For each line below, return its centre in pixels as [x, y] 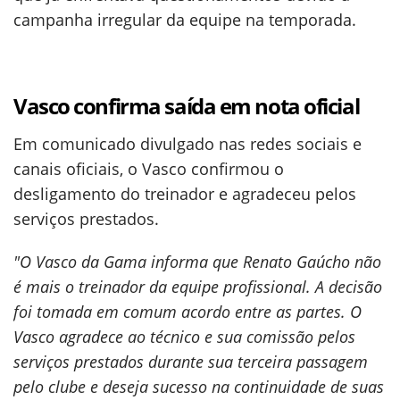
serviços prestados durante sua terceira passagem [191, 362]
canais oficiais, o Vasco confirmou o [149, 169]
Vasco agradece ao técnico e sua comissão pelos [184, 337]
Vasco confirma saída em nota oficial [187, 106]
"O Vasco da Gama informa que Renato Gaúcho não [197, 262]
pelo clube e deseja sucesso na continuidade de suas [199, 387]
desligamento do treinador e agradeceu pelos [185, 194]
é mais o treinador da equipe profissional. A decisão [198, 287]
